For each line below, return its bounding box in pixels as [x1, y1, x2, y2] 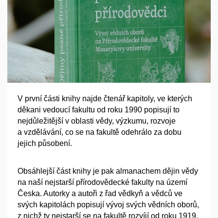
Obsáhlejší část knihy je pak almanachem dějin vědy [18, 166, 198, 175]
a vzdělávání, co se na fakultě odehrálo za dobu [18, 128, 182, 137]
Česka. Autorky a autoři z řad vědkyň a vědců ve [18, 189, 182, 198]
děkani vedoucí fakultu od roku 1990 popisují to [18, 106, 180, 114]
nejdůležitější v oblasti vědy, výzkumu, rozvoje [18, 117, 176, 126]
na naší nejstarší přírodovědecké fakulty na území [18, 178, 187, 186]
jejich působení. [18, 139, 72, 148]
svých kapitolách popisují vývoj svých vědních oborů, [18, 200, 199, 209]
